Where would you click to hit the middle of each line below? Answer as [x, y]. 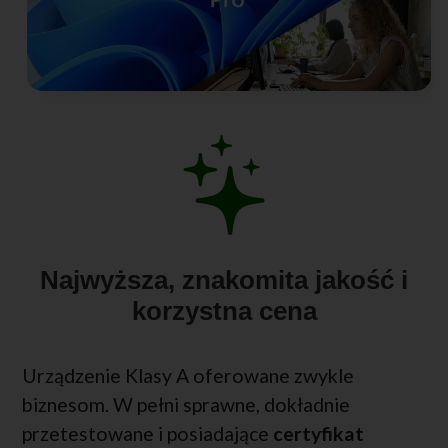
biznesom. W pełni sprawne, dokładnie [186, 404]
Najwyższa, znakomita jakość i [224, 279]
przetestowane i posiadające [147, 433]
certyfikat [318, 433]
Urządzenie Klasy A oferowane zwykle [188, 375]
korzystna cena [224, 310]
